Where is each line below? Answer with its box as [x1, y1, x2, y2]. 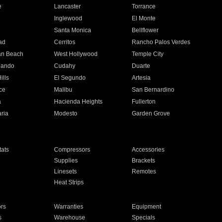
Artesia [132, 74, 151, 81]
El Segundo [54, 74, 86, 81]
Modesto [54, 110, 77, 117]
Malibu [54, 86, 72, 93]
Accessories [132, 146, 165, 153]
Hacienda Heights [54, 98, 103, 105]
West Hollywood [54, 51, 98, 57]
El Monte [132, 15, 156, 22]
